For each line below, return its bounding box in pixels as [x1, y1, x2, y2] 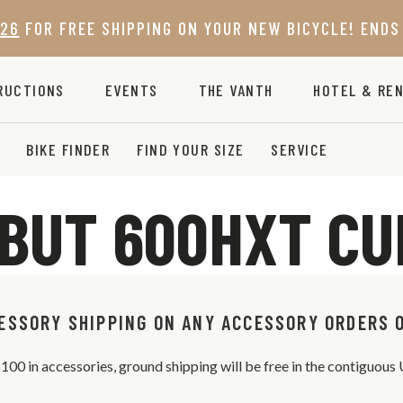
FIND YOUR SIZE [137, 139, 245, 160]
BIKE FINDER [26, 139, 111, 160]
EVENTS [104, 79, 158, 100]
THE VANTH [198, 79, 273, 100]
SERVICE [271, 139, 328, 160]
